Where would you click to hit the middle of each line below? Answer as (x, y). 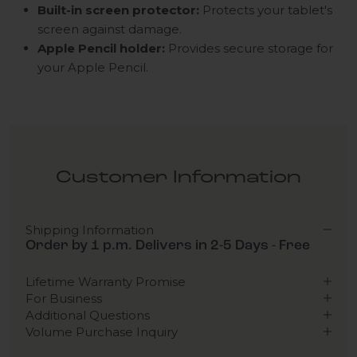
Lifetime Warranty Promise (106, 281)
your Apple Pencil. (93, 67)
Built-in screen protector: (120, 10)
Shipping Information (90, 229)
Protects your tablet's (267, 10)
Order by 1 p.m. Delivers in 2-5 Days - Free (168, 245)
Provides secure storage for (251, 48)
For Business (64, 298)
